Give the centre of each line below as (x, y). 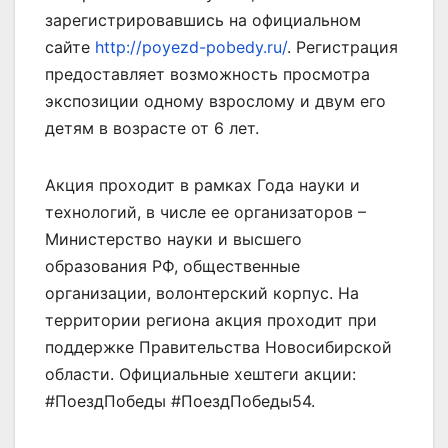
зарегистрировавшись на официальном (203, 19)
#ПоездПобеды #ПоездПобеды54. (180, 400)
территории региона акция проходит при (211, 319)
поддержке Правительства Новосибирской (218, 346)
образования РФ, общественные (172, 265)
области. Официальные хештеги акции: (200, 373)
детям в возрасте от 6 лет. (152, 127)
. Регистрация (342, 46)
